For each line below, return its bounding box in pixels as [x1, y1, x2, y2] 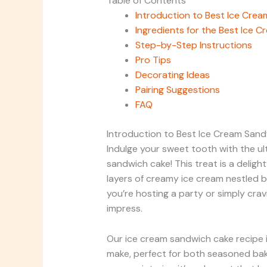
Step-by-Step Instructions [135, 39, 252, 52]
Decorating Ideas [135, 69, 210, 82]
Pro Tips [135, 54, 171, 67]
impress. [106, 202, 142, 215]
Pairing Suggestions [135, 83, 220, 97]
